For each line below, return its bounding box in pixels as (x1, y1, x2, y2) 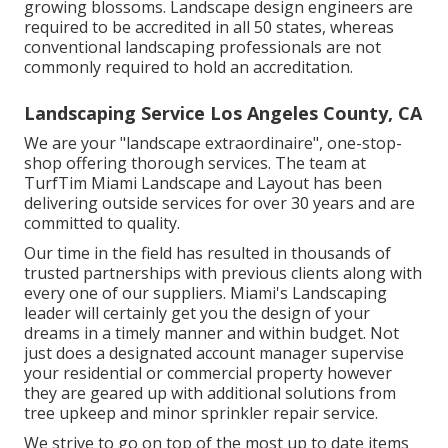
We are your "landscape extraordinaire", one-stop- (24, 131, 402, 154)
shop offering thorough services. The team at (24, 151, 366, 174)
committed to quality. (24, 211, 180, 234)
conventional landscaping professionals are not (24, 35, 381, 58)
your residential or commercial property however (24, 361, 392, 384)
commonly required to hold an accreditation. (24, 55, 353, 78)
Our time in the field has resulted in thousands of (24, 241, 391, 264)
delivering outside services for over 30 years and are (24, 191, 415, 214)
